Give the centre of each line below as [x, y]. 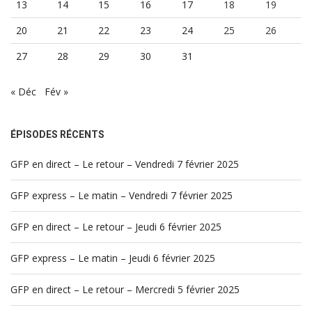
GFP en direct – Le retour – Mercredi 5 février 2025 [125, 289]
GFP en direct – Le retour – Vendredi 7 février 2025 [125, 164]
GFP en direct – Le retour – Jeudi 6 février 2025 [116, 226]
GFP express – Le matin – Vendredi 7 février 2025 [122, 195]
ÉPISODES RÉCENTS [57, 134]
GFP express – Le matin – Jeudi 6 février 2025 [113, 258]
